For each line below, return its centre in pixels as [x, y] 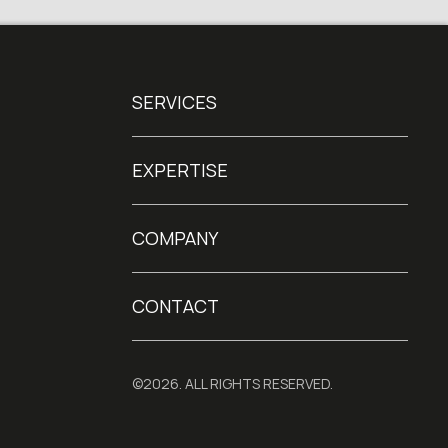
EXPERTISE [179, 169]
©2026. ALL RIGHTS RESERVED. [232, 383]
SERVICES [174, 101]
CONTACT [175, 305]
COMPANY [174, 237]
